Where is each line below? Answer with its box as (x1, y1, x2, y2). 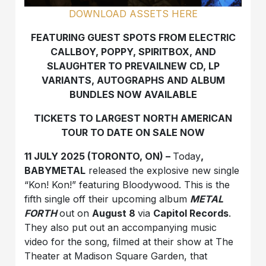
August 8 (92, 207, 138, 219)
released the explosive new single (85, 164, 240, 176)
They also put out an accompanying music (24, 221, 217, 233)
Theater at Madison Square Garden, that (24, 249, 208, 262)
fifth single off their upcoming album (24, 192, 191, 205)
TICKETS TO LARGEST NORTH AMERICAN (34, 112, 232, 124)
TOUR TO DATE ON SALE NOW (61, 126, 205, 138)
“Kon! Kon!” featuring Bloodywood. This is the (24, 178, 230, 191)
